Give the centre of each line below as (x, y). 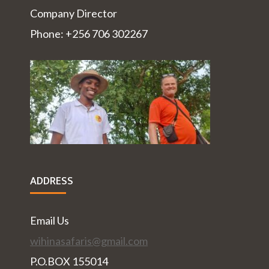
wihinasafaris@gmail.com (89, 241)
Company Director (74, 14)
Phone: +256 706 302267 (89, 34)
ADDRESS (52, 182)
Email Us (50, 221)
